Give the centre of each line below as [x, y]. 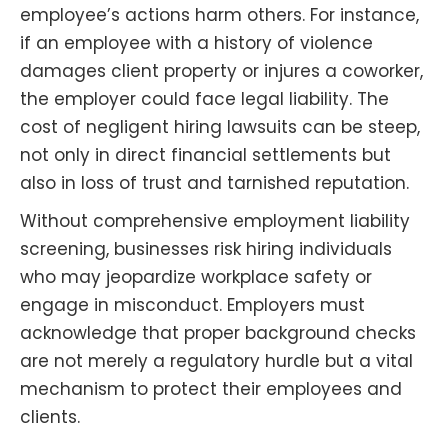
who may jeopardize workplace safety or [196, 276]
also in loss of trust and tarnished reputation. [214, 182]
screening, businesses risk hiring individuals [206, 248]
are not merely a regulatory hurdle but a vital [216, 360]
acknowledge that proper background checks [218, 332]
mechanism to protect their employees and [211, 388]
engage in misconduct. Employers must [192, 304]
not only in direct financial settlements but [205, 154]
